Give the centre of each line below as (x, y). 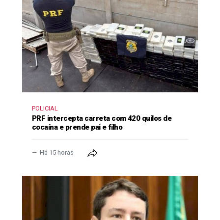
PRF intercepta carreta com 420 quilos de (102, 118)
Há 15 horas (57, 152)
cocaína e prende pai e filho (77, 127)
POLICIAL (45, 108)
